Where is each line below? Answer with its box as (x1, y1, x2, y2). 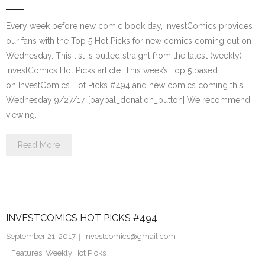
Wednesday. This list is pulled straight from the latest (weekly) (6, 51, 242, 60)
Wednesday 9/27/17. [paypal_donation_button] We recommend (6, 95, 250, 105)
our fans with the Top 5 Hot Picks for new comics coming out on (6, 36, 251, 46)
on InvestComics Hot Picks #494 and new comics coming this (6, 80, 243, 90)
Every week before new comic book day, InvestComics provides (6, 21, 253, 31)
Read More (18, 140, 60, 150)
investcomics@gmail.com (84, 232, 176, 241)
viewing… (6, 110, 39, 119)
